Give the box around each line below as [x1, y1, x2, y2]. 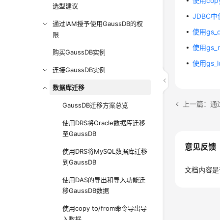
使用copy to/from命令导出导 [62, 204, 147, 212]
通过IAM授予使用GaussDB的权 [53, 20, 143, 27]
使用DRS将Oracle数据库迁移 [62, 119, 146, 127]
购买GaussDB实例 [53, 48, 106, 56]
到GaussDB [62, 158, 97, 166]
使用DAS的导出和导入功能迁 [62, 176, 146, 184]
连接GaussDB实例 [53, 66, 106, 74]
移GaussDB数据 [62, 187, 110, 194]
